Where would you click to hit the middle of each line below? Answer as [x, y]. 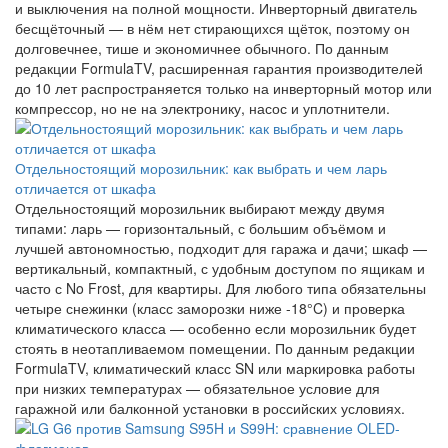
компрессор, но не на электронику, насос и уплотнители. [202, 107]
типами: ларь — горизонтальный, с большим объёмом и [200, 227]
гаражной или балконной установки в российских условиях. [210, 407]
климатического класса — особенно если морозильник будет [215, 327]
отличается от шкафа [85, 187]
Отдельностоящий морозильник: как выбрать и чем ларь [201, 167]
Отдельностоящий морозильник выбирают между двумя [200, 207]
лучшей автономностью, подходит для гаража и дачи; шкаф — [221, 247]
